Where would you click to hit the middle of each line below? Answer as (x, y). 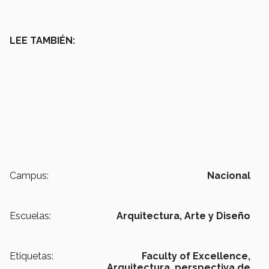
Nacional (229, 176)
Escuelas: (30, 216)
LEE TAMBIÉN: (42, 41)
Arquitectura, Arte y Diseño (183, 216)
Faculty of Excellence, (196, 256)
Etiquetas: (32, 256)
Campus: (29, 176)
